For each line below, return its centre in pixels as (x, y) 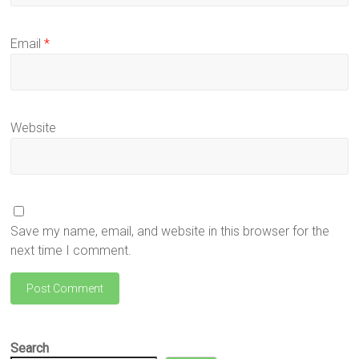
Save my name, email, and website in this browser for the (170, 231)
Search (30, 348)
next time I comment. (71, 250)
